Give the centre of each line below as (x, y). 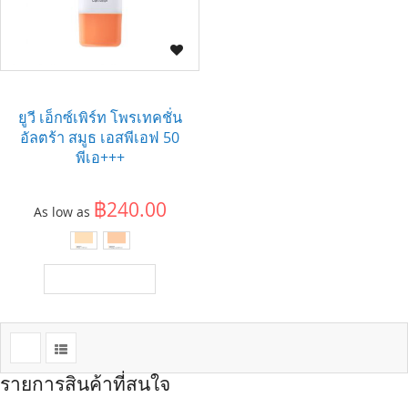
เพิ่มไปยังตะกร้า (100, 280)
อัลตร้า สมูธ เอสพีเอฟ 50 (100, 138)
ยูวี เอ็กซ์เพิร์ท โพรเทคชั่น (100, 117)
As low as (61, 212)
